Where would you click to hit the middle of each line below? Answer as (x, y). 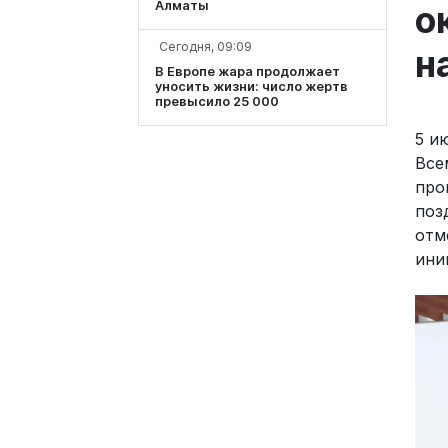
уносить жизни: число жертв (251, 87)
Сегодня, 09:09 (205, 47)
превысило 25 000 (217, 102)
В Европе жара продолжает (247, 72)
